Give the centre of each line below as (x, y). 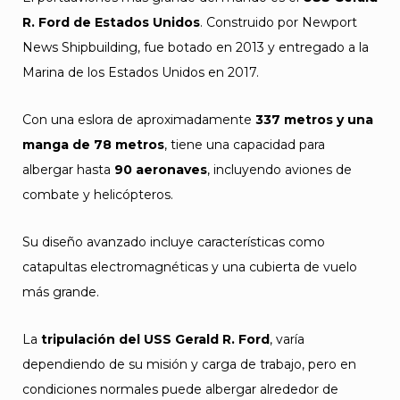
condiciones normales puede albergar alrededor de (180, 389)
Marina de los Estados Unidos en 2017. (141, 72)
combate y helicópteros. (98, 195)
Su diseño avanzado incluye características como (174, 242)
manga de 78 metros (93, 145)
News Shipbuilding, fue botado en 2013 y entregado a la (196, 47)
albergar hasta (68, 170)
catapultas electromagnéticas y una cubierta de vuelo (190, 267)
